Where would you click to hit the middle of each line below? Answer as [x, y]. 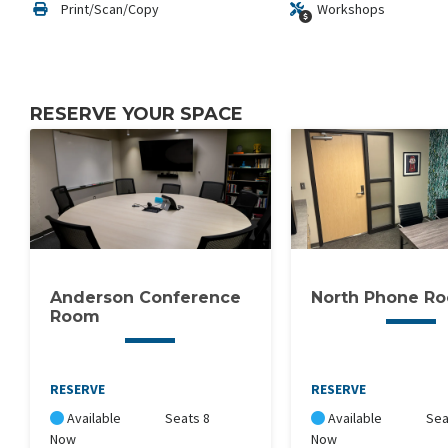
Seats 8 [188, 418]
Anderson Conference [145, 298]
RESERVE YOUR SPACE [136, 114]
